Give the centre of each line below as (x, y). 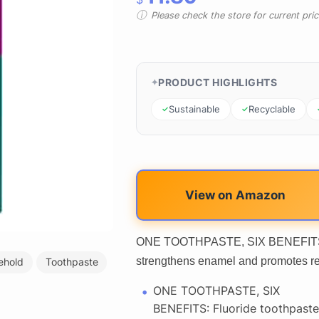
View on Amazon (235, 195)
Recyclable (272, 109)
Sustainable (194, 109)
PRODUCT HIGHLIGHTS (218, 82)
